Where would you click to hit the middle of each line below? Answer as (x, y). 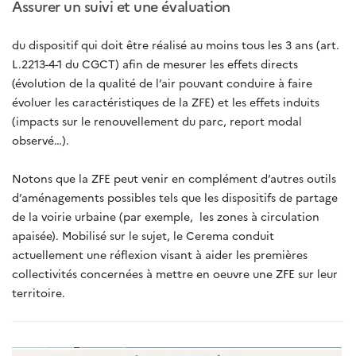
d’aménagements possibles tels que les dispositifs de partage (175, 197)
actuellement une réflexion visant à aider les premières (160, 254)
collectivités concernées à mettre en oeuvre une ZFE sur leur (175, 273)
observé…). (41, 139)
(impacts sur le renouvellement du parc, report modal (157, 120)
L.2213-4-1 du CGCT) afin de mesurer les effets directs (155, 63)
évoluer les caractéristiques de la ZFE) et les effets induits (167, 101)
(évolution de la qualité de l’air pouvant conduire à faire (162, 82)
